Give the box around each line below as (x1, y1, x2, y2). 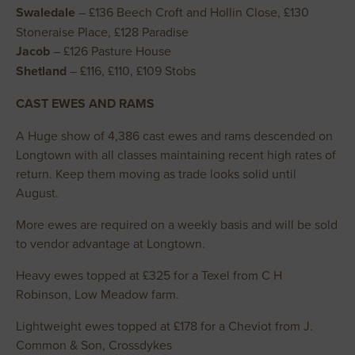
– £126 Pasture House (50, 42, 171, 59)
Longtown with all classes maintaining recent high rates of (16, 146, 336, 163)
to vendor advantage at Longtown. (16, 235, 212, 252)
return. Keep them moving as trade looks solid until (16, 165, 296, 182)
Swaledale (16, 3, 75, 21)
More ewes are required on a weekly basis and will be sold (16, 216, 338, 233)
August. (16, 184, 59, 201)
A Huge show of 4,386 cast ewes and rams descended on (16, 127, 333, 144)
